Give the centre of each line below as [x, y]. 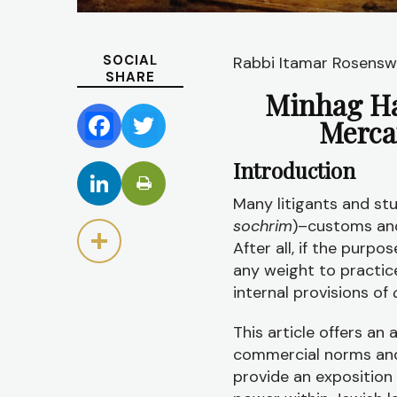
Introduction [294, 170]
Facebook [134, 132]
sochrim [263, 226]
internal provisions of [313, 292]
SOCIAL [130, 60]
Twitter [170, 132]
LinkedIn [128, 190]
